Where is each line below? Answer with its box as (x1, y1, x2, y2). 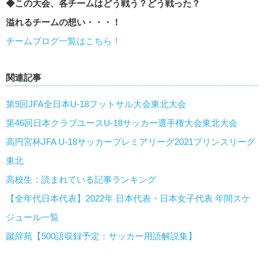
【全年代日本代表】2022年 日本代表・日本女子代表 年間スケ (6, 193, 250, 204)
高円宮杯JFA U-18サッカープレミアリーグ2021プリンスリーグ (6, 137, 255, 147)
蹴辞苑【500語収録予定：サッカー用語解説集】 (6, 231, 197, 242)
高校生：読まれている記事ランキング (6, 174, 156, 185)
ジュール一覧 (6, 212, 59, 223)
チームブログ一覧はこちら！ (6, 36, 121, 47)
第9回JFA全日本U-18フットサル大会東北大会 (6, 99, 186, 110)
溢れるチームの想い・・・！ (6, 17, 121, 28)
